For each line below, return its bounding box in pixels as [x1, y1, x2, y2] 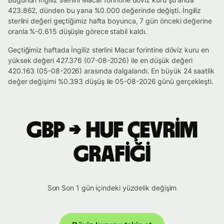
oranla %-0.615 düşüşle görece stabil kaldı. [8, 27, 147, 35]
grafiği [73, 143, 150, 166]
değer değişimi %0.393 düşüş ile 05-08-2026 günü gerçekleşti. [8, 77, 213, 85]
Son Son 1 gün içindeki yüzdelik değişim [47, 183, 177, 192]
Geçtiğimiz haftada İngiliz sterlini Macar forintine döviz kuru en [8, 45, 209, 54]
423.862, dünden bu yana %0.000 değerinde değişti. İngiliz [8, 6, 201, 14]
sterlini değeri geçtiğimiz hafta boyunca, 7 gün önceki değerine [8, 16, 212, 25]
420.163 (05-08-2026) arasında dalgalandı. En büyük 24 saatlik [8, 66, 214, 75]
